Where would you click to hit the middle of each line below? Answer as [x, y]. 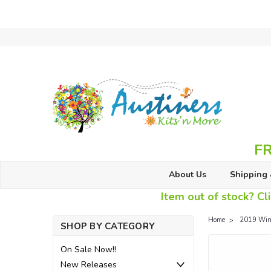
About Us [187, 175]
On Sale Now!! [88, 250]
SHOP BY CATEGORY [108, 226]
